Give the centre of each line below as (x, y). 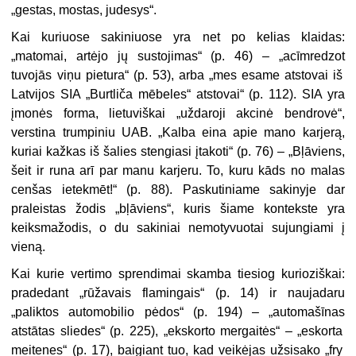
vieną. (29, 247)
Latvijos (36, 95)
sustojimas (167, 56)
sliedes (80, 331)
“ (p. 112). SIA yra (292, 95)
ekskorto (191, 331)
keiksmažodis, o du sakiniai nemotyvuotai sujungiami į (178, 228)
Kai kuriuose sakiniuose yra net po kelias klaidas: (178, 37)
